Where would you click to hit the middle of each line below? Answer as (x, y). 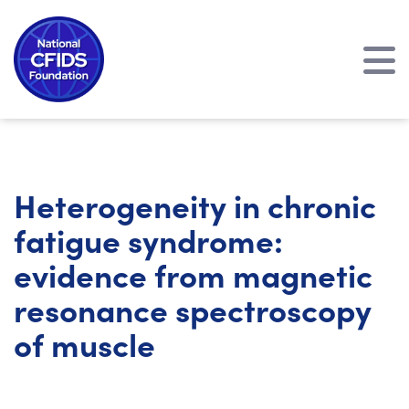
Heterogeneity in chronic (195, 204)
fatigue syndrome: (148, 239)
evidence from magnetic (193, 274)
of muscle (84, 343)
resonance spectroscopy (193, 309)
